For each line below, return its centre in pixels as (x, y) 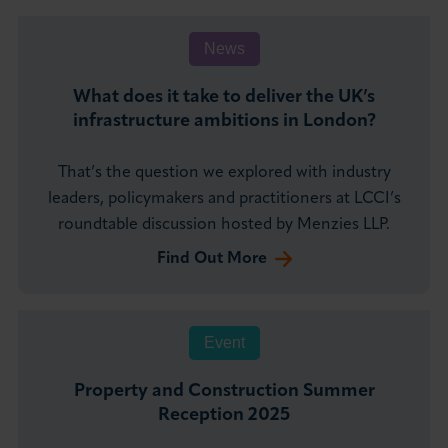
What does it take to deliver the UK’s (224, 98)
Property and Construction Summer (224, 392)
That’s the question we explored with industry (224, 173)
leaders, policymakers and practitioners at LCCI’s (224, 199)
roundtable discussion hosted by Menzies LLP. (224, 225)
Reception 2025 (224, 416)
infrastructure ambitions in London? (224, 122)
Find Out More (211, 259)
